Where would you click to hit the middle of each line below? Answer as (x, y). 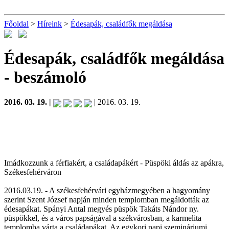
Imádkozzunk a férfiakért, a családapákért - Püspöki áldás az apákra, (114, 163)
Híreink (50, 24)
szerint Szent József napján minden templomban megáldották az (107, 199)
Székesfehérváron (33, 172)
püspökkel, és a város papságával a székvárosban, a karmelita (103, 218)
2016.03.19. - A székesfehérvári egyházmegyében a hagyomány (107, 190)
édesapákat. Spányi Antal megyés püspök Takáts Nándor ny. (101, 209)
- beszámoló (45, 77)
